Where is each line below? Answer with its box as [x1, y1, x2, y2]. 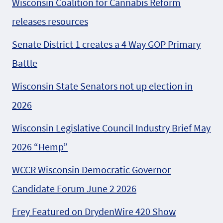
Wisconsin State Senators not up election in [12, 80, 193, 93]
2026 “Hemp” [12, 140, 68, 153]
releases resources [12, 15, 88, 28]
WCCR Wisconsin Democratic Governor [12, 163, 171, 176]
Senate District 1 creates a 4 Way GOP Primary [12, 38, 201, 51]
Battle [12, 57, 37, 70]
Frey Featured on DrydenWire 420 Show [12, 205, 176, 218]
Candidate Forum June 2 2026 [12, 182, 136, 195]
